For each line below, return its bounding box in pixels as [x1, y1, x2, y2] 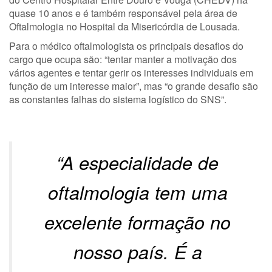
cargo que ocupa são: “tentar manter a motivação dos [9, 52, 237, 67]
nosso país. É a [73, 239, 202, 265]
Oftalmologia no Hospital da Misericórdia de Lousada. [9, 19, 240, 34]
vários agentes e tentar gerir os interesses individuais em [9, 66, 253, 80]
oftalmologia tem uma [47, 179, 228, 206]
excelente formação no [44, 209, 231, 236]
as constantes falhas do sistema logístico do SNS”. [9, 92, 226, 107]
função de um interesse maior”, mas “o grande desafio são [9, 79, 258, 93]
